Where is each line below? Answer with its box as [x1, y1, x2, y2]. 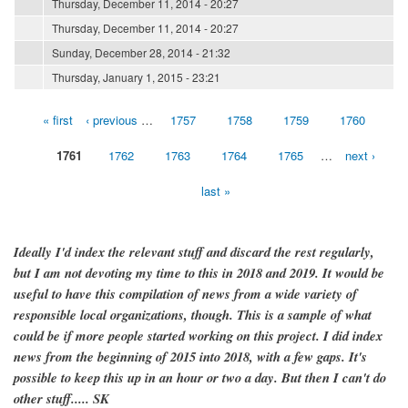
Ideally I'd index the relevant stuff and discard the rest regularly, [14, 241, 374, 261]
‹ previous [86, 110, 138, 128]
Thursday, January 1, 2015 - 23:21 [52, 68, 220, 85]
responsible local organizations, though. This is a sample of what [14, 304, 372, 324]
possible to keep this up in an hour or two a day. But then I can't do [14, 367, 386, 387]
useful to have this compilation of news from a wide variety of [14, 283, 357, 303]
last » [200, 181, 230, 199]
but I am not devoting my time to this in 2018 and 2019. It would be [14, 262, 384, 282]
